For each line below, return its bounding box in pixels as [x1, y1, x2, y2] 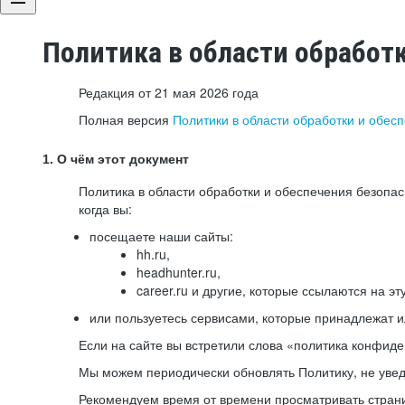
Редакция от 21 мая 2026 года [79, 83, 259, 101]
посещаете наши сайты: [89, 227, 233, 245]
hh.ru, [137, 245, 170, 263]
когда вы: [79, 200, 132, 218]
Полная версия [79, 110, 173, 128]
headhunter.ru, [137, 263, 221, 281]
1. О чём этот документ [42, 152, 189, 166]
